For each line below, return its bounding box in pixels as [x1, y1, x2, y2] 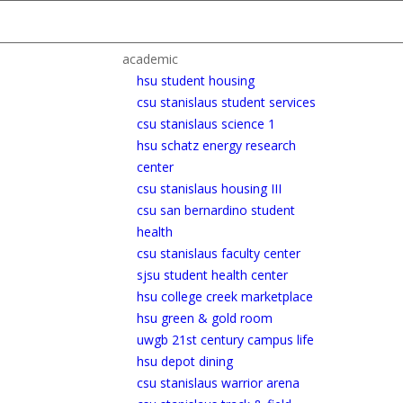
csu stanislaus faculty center [137, 245, 300, 262]
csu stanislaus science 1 [137, 115, 275, 132]
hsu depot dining [137, 353, 233, 370]
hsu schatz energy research [137, 137, 296, 154]
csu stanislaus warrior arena [137, 374, 300, 391]
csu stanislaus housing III [137, 180, 282, 197]
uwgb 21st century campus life [137, 331, 314, 348]
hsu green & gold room [137, 309, 273, 327]
